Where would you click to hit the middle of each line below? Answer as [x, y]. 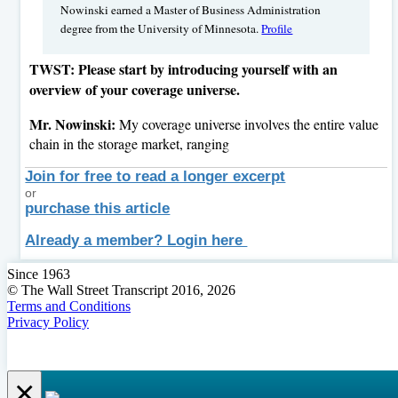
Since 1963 [39, 275]
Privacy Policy [48, 322]
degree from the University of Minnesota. [161, 29]
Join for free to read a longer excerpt [155, 177]
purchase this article [98, 209]
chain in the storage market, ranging [130, 144]
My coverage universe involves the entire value [249, 124]
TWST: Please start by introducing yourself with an [184, 69]
